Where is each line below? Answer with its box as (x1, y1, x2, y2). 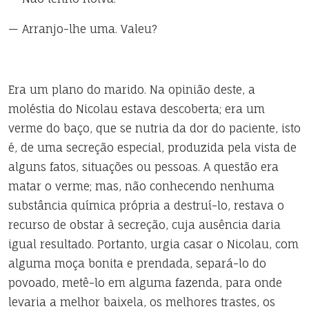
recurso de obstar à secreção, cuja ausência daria (8, 218, 281, 232)
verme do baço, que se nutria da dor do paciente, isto (8, 121, 301, 135)
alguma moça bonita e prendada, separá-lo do (8, 257, 266, 270)
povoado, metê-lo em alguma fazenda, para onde (8, 276, 282, 290)
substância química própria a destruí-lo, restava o (8, 199, 284, 212)
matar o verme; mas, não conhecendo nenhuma (8, 179, 275, 193)
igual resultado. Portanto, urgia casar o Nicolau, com (8, 237, 299, 251)
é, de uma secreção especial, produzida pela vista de (8, 141, 297, 154)
